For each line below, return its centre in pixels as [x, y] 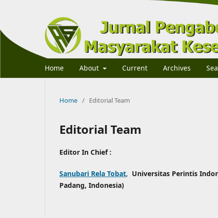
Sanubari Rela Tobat [93, 173]
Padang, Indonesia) [92, 185]
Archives [177, 68]
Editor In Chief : [85, 152]
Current [135, 68]
